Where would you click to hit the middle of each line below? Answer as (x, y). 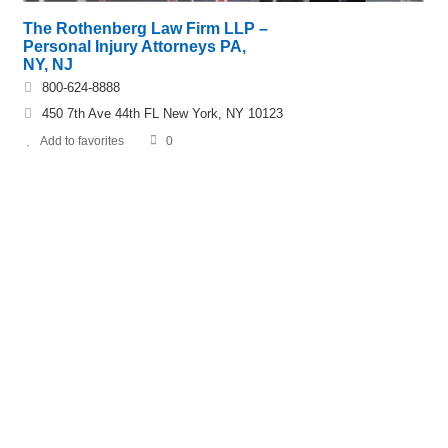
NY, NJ (48, 64)
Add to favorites (82, 140)
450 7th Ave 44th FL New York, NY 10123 (162, 113)
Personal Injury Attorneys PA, (134, 46)
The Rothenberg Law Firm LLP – (145, 28)
